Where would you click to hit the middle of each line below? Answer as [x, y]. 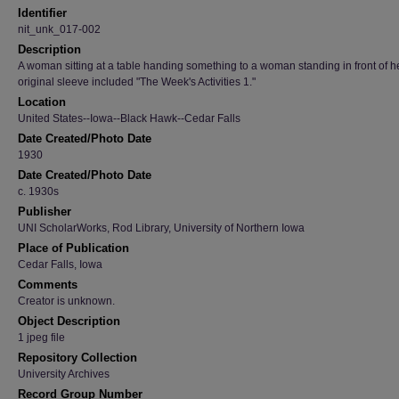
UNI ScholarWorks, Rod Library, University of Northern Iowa [161, 228]
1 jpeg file [41, 338]
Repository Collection [77, 358]
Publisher [45, 212]
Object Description [69, 321]
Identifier [42, 13]
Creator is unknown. [66, 301]
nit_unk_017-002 [59, 29]
